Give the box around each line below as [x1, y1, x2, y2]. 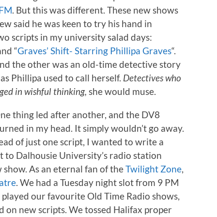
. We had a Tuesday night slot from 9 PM [16, 176, 179, 188]
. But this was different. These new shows [12, 4, 178, 15]
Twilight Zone [125, 163, 182, 174]
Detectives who [123, 72, 181, 83]
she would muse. [89, 85, 156, 97]
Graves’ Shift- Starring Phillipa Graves [17, 45, 171, 56]
